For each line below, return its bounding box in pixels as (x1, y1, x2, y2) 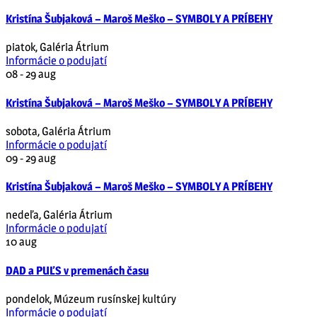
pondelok (6, 292, 50, 306)
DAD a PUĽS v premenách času (6, 263, 149, 277)
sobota (6, 124, 38, 138)
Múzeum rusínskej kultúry (54, 292, 176, 306)
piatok (6, 40, 35, 54)
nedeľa (6, 208, 39, 222)
